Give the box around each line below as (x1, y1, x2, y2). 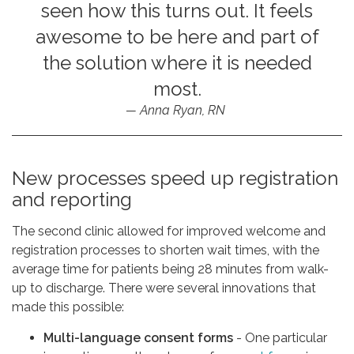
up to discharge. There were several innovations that (12, 280, 316, 296)
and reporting (12, 187, 132, 211)
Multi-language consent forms (43, 330, 233, 345)
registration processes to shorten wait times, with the (12, 242, 319, 258)
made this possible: (12, 299, 124, 314)
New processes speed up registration (12, 166, 338, 190)
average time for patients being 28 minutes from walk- (12, 261, 329, 277)
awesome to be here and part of (35, 24, 319, 48)
